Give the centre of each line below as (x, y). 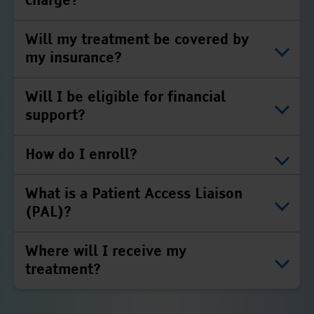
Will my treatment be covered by (137, 40)
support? (56, 116)
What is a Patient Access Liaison (134, 194)
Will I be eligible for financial (126, 97)
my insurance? (74, 58)
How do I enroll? (82, 155)
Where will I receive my (106, 252)
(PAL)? (49, 212)
